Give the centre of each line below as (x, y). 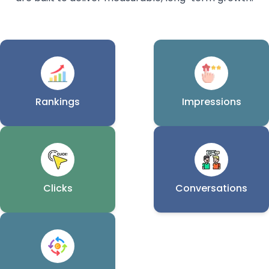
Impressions (211, 102)
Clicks (58, 188)
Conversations (211, 188)
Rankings (58, 102)
